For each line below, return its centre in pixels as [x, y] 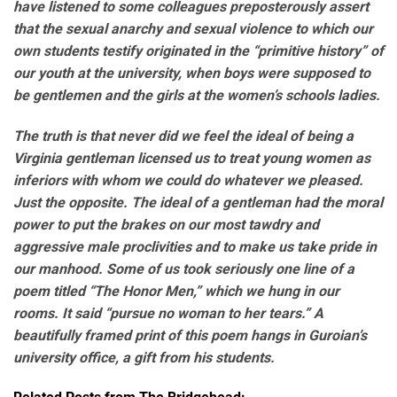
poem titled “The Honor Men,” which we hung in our [176, 291]
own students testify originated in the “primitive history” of [198, 51]
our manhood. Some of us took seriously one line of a [184, 269]
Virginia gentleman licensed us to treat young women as [192, 158]
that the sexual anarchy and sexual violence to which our [193, 28]
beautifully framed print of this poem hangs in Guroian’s [190, 335]
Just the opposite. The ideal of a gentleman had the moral [198, 202]
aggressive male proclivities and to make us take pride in [195, 246]
